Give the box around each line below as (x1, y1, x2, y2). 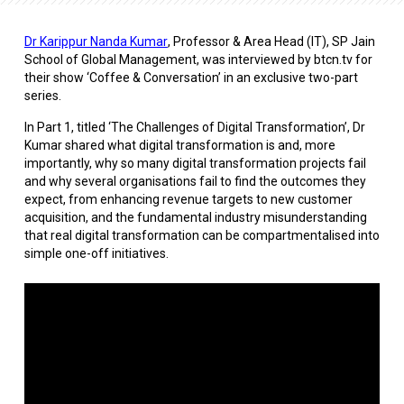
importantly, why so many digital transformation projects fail (23, 156, 366, 171)
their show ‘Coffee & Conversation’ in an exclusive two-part (23, 70, 358, 86)
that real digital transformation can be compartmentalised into (23, 228, 380, 243)
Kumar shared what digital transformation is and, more (23, 138, 335, 153)
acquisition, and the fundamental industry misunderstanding (23, 210, 367, 225)
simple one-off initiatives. (23, 246, 169, 262)
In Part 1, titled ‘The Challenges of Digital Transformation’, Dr (23, 120, 365, 135)
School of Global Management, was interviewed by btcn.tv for (23, 52, 372, 68)
